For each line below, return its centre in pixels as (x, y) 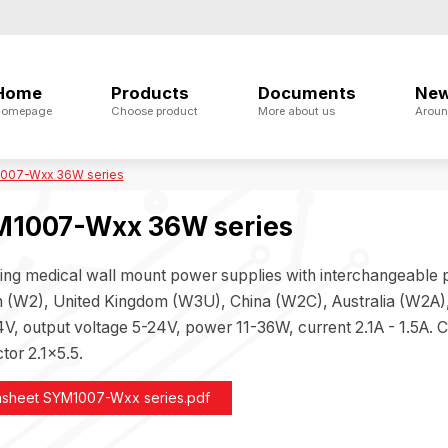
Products (150, 92)
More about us (296, 110)
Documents (306, 92)
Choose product (155, 110)
